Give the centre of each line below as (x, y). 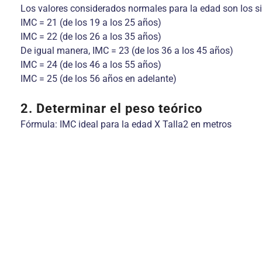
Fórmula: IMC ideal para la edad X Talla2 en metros (126, 124)
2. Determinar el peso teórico (111, 108)
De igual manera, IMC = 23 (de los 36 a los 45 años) (127, 51)
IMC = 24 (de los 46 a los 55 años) (91, 65)
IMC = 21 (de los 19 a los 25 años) (91, 23)
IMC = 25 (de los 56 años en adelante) (99, 79)
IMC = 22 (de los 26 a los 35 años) (91, 37)
